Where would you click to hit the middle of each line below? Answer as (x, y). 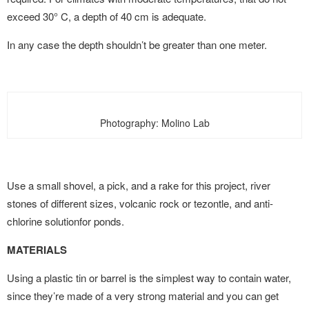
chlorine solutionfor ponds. (66, 221)
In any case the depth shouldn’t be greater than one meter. (137, 44)
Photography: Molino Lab (154, 123)
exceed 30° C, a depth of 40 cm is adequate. (107, 16)
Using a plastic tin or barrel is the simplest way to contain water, (149, 278)
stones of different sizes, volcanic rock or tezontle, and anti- (140, 203)
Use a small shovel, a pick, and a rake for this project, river (139, 185)
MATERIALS (37, 250)
